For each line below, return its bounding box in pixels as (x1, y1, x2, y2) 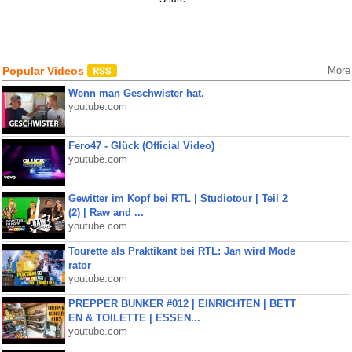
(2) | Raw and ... (68, 207, 144, 218)
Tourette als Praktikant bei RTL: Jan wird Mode (68, 245, 295, 257)
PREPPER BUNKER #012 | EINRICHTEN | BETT (68, 298, 296, 310)
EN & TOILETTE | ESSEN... (68, 312, 200, 324)
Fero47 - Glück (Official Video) (68, 140, 214, 152)
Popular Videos (2, 64, 87, 77)
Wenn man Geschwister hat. (68, 87, 204, 99)
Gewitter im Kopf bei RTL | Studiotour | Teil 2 (68, 192, 288, 204)
